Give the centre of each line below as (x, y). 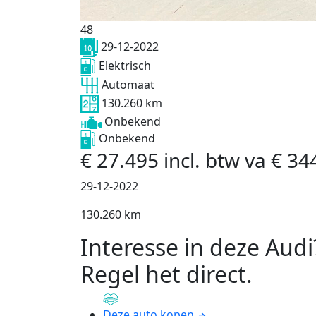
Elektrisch (125, 65)
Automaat (128, 84)
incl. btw (204, 160)
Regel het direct (163, 274)
